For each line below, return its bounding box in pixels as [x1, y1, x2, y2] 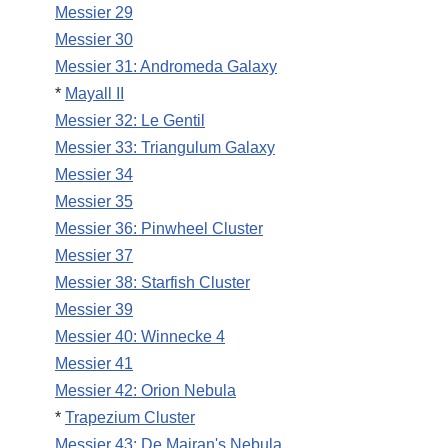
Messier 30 [55, 31, 133, 49]
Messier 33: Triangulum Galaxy [55, 139, 275, 157]
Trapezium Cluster [65, 409, 195, 427]
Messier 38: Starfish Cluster [55, 274, 250, 292]
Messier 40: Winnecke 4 [55, 328, 225, 346]
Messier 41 [55, 355, 133, 373]
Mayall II [65, 85, 124, 103]
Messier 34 [55, 166, 133, 184]
